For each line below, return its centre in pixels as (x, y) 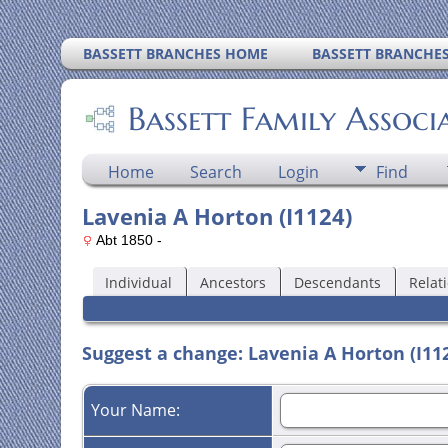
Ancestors (232, 282)
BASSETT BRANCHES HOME (176, 53)
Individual (138, 282)
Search (215, 172)
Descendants (337, 282)
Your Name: (137, 410)
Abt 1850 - (127, 240)
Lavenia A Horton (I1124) (216, 216)
